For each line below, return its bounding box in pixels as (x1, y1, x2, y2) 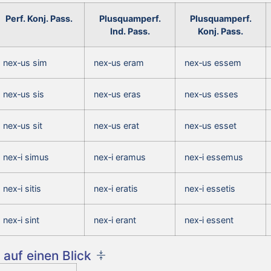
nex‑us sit (3, 120, 42, 131)
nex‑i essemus (184, 151, 243, 162)
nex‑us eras (94, 88, 141, 99)
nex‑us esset (184, 120, 237, 131)
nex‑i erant (94, 214, 136, 225)
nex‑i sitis (3, 183, 41, 194)
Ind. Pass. (109, 25, 150, 36)
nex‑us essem (184, 57, 241, 68)
